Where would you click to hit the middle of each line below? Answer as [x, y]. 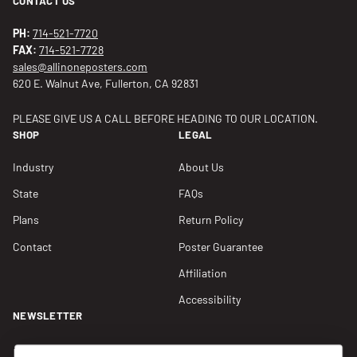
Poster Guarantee [221, 246]
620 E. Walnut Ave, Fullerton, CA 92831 [106, 84]
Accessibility [210, 300]
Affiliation [203, 273]
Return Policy [211, 220]
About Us [201, 167]
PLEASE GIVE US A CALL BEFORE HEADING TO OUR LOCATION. [165, 118]
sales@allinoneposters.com [80, 67]
